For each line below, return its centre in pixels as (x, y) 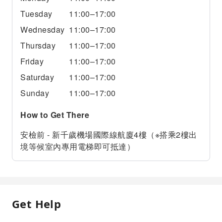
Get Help (37, 204)
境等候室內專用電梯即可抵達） (78, 146)
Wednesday (43, 29)
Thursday (38, 45)
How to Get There (55, 115)
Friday (32, 61)
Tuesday (36, 14)
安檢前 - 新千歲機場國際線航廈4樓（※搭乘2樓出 (109, 135)
